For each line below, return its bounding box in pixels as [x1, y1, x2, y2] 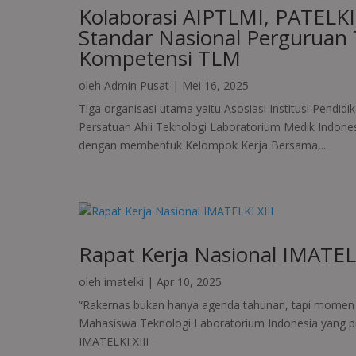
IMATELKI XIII [78, 334, 149, 350]
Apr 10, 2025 [156, 274, 222, 290]
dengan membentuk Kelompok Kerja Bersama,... [78, 137, 328, 153]
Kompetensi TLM [78, 44, 241, 73]
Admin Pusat [103, 78, 169, 94]
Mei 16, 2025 [181, 78, 249, 94]
